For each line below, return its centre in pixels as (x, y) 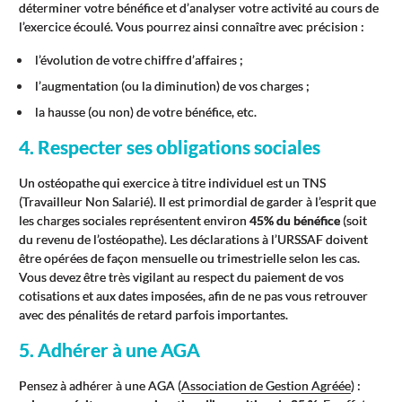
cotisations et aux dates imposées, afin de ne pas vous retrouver (193, 295)
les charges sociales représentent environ (134, 220)
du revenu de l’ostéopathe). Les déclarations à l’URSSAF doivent (193, 239)
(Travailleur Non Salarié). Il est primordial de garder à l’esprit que (197, 201)
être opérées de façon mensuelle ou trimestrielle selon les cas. (189, 258)
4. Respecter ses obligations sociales (170, 146)
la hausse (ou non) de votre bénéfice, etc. (145, 111)
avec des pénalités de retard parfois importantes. (153, 314)
